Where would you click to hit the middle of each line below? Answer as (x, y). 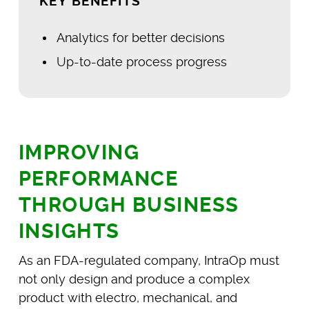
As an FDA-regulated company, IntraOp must (149, 261)
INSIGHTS (69, 231)
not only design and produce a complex (134, 279)
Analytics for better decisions (140, 38)
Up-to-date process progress (141, 62)
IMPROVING (79, 153)
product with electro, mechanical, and (128, 298)
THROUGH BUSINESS (129, 205)
